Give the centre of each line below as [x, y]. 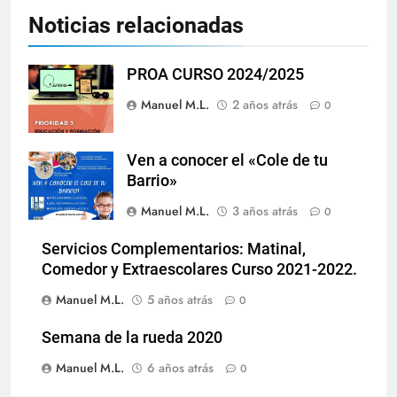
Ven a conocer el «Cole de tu [227, 160]
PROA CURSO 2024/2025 [215, 74]
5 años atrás [180, 299]
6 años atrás [180, 367]
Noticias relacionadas [136, 25]
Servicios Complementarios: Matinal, [174, 249]
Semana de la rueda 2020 [132, 337]
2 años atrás [265, 104]
